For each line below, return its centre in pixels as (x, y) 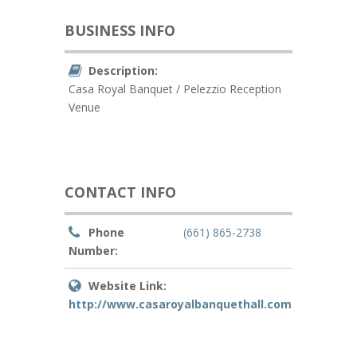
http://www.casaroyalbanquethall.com (180, 304)
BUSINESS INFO (120, 30)
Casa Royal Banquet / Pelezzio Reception (175, 89)
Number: (93, 251)
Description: (123, 71)
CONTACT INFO (120, 192)
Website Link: (127, 286)
